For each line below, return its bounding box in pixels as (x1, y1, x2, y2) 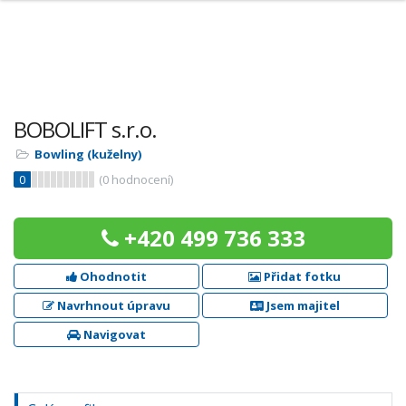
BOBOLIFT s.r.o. (14, 114, 157, 144)
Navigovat (80, 326, 146, 343)
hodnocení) (109, 171, 173, 188)
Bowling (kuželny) (34, 146, 141, 162)
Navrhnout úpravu (53, 297, 170, 314)
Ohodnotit (76, 268, 147, 285)
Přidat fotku (261, 268, 342, 285)
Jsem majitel (263, 297, 340, 314)
